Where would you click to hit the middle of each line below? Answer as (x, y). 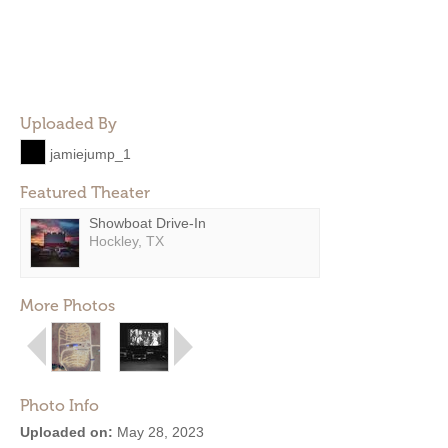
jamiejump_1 (90, 153)
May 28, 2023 (158, 432)
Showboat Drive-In (147, 223)
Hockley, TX (126, 241)
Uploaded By (68, 123)
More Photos (67, 305)
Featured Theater (85, 192)
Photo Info (59, 405)
